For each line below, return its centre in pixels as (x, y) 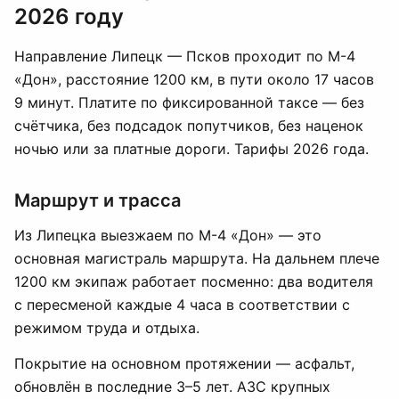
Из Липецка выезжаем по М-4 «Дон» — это (168, 235)
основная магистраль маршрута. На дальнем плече (197, 258)
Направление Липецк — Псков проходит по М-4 (185, 56)
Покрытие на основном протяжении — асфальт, (184, 363)
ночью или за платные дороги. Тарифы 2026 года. (191, 149)
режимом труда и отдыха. (107, 328)
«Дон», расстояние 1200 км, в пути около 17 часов (194, 79)
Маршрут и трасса (98, 200)
